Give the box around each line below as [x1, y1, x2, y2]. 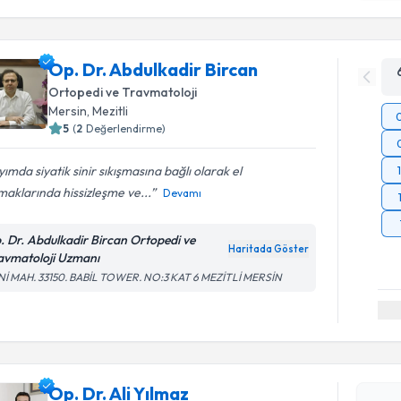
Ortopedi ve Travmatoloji [48, 84, 198, 100]
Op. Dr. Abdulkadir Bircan [48, 58, 259, 81]
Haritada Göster [228, 243, 310, 255]
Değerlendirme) [86, 122, 166, 135]
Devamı [163, 186, 202, 200]
